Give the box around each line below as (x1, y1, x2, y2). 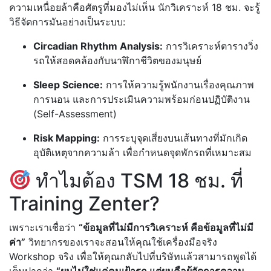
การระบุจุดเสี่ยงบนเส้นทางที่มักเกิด (100, 131, 247, 144)
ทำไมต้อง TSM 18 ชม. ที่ (31, 168, 244, 192)
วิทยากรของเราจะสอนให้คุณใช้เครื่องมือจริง (25, 235, 217, 248)
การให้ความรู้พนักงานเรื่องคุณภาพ (103, 78, 254, 91)
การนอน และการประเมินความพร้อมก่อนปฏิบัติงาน (33, 93, 250, 105)
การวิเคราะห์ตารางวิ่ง (163, 39, 258, 52)
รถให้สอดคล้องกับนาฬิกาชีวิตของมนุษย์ (33, 54, 201, 67)
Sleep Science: (33, 78, 103, 91)
